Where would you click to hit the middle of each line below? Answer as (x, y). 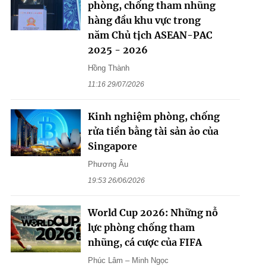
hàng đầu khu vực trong (144, 20)
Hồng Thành (108, 68)
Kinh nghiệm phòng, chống (153, 117)
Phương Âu (108, 164)
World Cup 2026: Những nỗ (153, 213)
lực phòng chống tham (141, 228)
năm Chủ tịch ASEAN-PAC (150, 35)
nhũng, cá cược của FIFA (145, 243)
